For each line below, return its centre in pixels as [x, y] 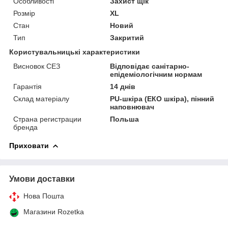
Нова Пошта [44, 196]
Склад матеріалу [41, 99]
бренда [25, 127]
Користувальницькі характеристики [75, 52]
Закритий [127, 38]
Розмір [24, 13]
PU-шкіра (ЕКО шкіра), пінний [162, 99]
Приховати [29, 146]
